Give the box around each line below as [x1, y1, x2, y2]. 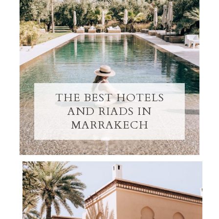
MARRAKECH [70, 118, 149, 132]
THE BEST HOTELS [55, 90, 164, 105]
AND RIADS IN [67, 104, 152, 119]
